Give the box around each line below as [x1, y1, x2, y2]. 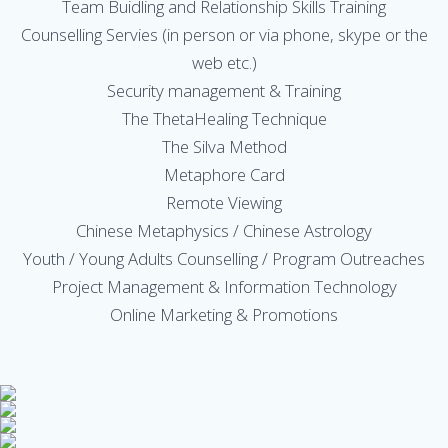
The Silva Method [161, 135, 287, 159]
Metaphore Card [163, 163, 285, 187]
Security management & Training [107, 79, 341, 103]
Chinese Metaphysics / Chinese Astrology [76, 219, 372, 243]
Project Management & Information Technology [51, 275, 397, 299]
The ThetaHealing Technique [121, 107, 327, 131]
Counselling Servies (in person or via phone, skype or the [20, 23, 428, 47]
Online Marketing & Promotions [110, 303, 338, 327]
